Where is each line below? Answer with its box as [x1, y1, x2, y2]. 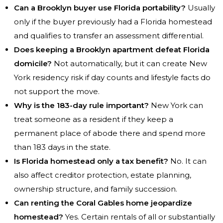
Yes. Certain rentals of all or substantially [63, 212, 215, 222]
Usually [186, 3, 215, 13]
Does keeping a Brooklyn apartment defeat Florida [14, 45, 210, 55]
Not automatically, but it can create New [52, 59, 207, 69]
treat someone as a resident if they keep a [14, 114, 173, 124]
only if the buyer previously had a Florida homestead [14, 17, 212, 27]
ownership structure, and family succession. [14, 184, 177, 194]
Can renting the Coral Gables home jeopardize [14, 198, 192, 208]
